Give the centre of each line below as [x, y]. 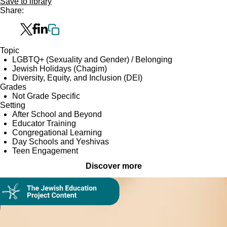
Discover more [113, 166]
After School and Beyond [57, 114]
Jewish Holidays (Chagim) [60, 69]
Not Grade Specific [46, 96]
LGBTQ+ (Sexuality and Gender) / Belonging [92, 60]
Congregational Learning [57, 133]
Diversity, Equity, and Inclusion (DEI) [77, 78]
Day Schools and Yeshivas [61, 142]
